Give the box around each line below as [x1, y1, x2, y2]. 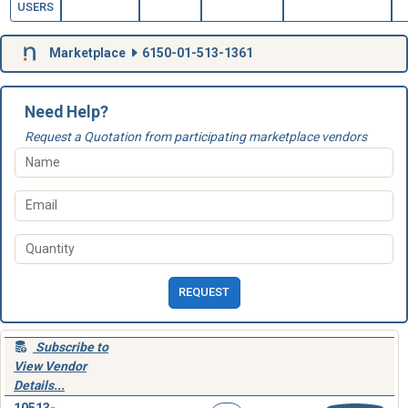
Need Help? [24, 102, 108, 121]
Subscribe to [36, 339, 108, 354]
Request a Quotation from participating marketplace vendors [24, 128, 367, 144]
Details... [14, 377, 65, 393]
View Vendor [14, 358, 87, 373]
